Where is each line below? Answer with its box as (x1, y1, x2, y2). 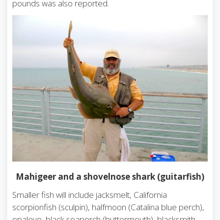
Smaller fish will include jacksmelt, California (12, 189, 167, 201)
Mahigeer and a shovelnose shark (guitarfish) (16, 171, 204, 183)
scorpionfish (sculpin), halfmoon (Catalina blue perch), (12, 201, 204, 213)
